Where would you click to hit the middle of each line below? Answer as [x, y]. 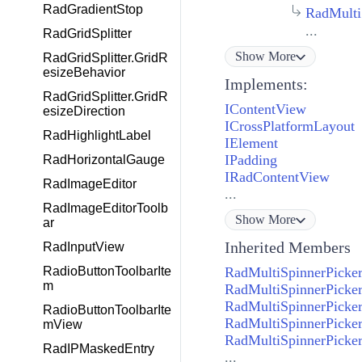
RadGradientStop [93, 9]
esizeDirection [84, 111]
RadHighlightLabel [97, 135]
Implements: [266, 84]
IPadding [250, 160]
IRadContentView [277, 177]
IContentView [265, 109]
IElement [251, 143]
